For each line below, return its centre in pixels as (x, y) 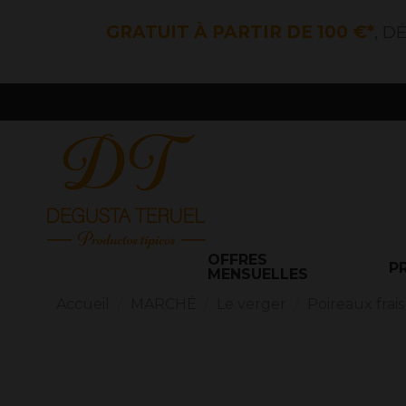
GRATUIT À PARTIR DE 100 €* (240, 32)
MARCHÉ (163, 304)
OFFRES (237, 260)
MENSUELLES (258, 275)
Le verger (252, 304)
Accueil (83, 304)
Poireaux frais (355, 304)
